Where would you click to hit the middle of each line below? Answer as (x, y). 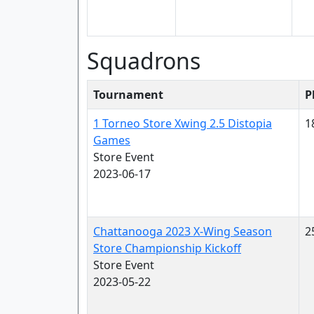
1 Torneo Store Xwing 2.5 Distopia (183, 123)
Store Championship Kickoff (167, 248)
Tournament (128, 95)
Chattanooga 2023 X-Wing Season (183, 231)
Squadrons (144, 61)
